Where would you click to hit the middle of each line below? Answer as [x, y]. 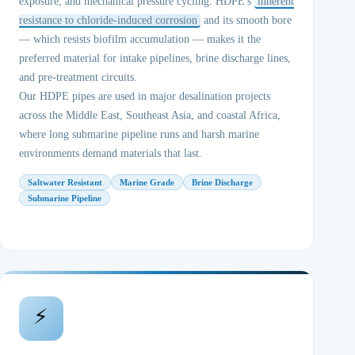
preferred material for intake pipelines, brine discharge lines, [155, 58]
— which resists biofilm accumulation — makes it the [139, 39]
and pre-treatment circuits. [78, 77]
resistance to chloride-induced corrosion [108, 20]
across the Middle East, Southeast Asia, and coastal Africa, [149, 115]
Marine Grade [147, 182]
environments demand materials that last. [110, 153]
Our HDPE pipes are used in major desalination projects [144, 96]
